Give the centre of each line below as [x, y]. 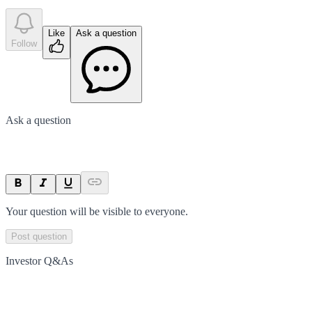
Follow [24, 43]
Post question [39, 236]
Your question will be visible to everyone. [97, 211]
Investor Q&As [39, 260]
